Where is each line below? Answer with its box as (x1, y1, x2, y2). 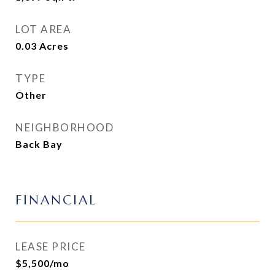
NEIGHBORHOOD (15, 121, 114, 134)
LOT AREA (15, 23, 71, 36)
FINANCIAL (15, 192, 97, 208)
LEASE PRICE (15, 240, 86, 253)
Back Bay (15, 138, 63, 150)
